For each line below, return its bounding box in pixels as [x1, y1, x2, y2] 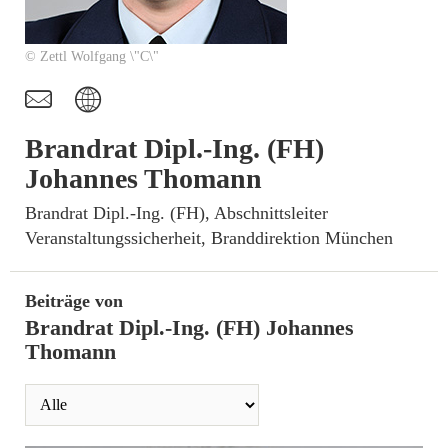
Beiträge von [25, 290, 123, 311]
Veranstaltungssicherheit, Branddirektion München [25, 227, 393, 248]
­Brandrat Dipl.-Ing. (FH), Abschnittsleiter [25, 202, 328, 223]
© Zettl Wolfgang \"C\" [25, 48, 159, 65]
